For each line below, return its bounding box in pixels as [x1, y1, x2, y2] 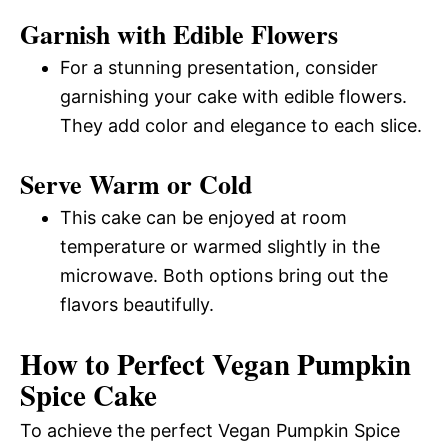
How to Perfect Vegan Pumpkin [20, 342, 411, 385]
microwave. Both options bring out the [60, 264, 388, 286]
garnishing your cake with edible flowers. [60, 85, 407, 107]
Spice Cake [20, 373, 157, 416]
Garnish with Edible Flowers [20, 14, 338, 53]
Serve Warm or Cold [20, 164, 252, 203]
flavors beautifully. [60, 293, 214, 315]
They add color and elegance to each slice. [60, 114, 422, 136]
